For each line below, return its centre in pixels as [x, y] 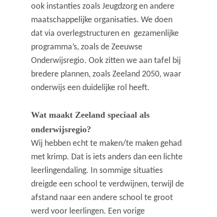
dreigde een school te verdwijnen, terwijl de [108, 185]
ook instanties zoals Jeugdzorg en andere [103, 7]
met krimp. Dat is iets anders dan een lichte [107, 157]
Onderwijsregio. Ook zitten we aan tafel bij [106, 61]
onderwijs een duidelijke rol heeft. [91, 88]
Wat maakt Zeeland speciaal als [91, 115]
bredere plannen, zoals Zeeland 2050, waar [106, 75]
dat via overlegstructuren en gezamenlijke [105, 34]
